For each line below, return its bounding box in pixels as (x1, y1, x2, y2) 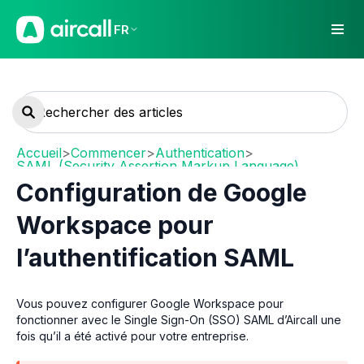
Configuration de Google (16, 178, 307, 207)
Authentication (155, 145, 245, 161)
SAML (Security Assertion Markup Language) (16, 158, 299, 174)
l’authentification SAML (16, 243, 294, 272)
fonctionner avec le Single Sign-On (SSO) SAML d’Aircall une (16, 312, 341, 327)
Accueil (16, 145, 62, 161)
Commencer (71, 145, 146, 161)
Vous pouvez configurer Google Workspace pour (16, 296, 284, 310)
